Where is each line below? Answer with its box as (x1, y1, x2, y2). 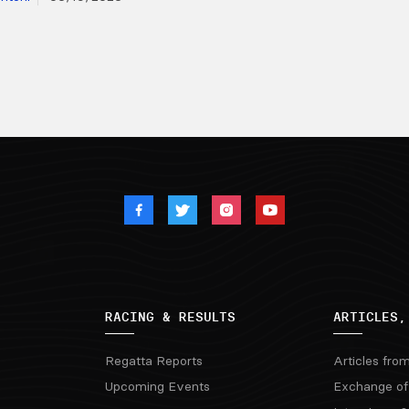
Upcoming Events (105, 378, 211, 395)
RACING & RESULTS (105, 309, 236, 326)
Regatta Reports (105, 352, 204, 370)
